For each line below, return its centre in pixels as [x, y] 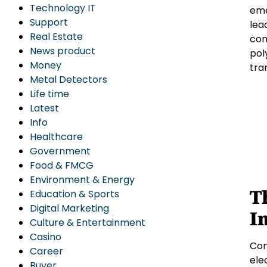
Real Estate [56, 37]
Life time [49, 94]
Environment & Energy [82, 180]
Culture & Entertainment [88, 223]
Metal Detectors [69, 80]
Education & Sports [74, 194]
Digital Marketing [69, 208]
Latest [44, 108]
